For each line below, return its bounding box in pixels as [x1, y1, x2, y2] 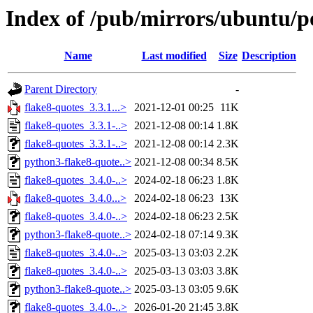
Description [242, 50, 296, 62]
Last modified [141, 50, 207, 62]
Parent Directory [24, 83, 97, 96]
